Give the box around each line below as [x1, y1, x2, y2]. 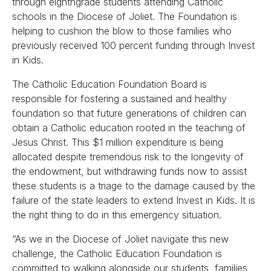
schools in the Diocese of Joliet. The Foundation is [12, 10, 237, 22]
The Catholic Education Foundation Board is [12, 78, 207, 90]
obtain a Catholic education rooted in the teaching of [12, 122, 246, 134]
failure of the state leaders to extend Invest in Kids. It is [12, 194, 255, 206]
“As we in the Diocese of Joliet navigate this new [12, 233, 229, 245]
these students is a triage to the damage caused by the [12, 180, 255, 192]
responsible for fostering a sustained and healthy [12, 93, 227, 105]
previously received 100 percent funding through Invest [12, 39, 255, 51]
